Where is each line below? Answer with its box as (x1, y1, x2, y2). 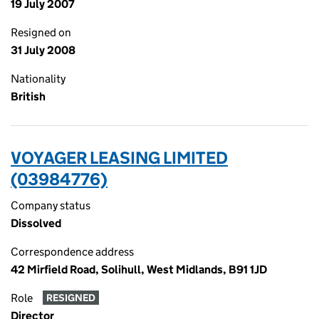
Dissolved (11, 216, 61, 230)
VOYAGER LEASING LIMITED (11, 147, 228, 168)
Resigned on (11, 26, 71, 39)
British (11, 90, 46, 103)
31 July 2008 (11, 43, 75, 57)
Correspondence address (11, 245, 134, 258)
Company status (11, 199, 90, 212)
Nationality (11, 72, 66, 85)
